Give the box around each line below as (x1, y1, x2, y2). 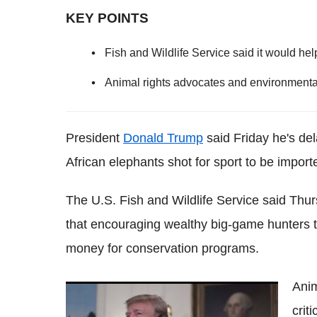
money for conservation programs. (66, 241, 259, 255)
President (66, 131, 123, 145)
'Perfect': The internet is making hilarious (66, 287, 269, 299)
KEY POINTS (66, 11, 149, 25)
